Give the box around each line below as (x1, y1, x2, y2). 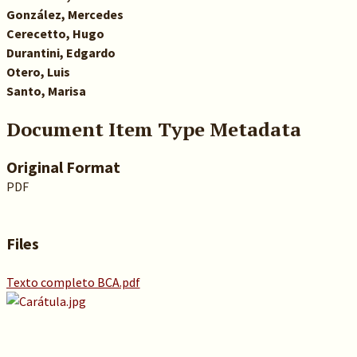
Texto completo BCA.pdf (6, 274, 140, 290)
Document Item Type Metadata (6, 116, 301, 142)
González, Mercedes (6, 6, 124, 22)
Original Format (6, 157, 120, 177)
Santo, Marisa (6, 83, 86, 99)
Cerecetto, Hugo (6, 25, 104, 41)
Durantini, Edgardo (6, 45, 116, 61)
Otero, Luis (6, 64, 70, 80)
